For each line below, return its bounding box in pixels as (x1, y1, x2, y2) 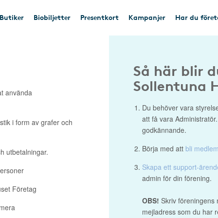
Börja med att (142, 144, 185, 153)
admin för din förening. (142, 173, 212, 183)
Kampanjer (128, 12, 165, 22)
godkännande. (142, 125, 186, 135)
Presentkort (80, 12, 119, 22)
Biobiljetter (34, 12, 71, 22)
